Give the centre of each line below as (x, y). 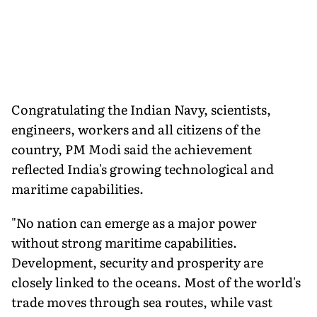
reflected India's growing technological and (143, 168)
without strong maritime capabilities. (124, 242)
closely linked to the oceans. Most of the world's (156, 282)
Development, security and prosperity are (137, 262)
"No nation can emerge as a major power (134, 222)
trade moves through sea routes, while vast (142, 301)
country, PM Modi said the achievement (132, 149)
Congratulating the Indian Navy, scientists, (141, 109)
